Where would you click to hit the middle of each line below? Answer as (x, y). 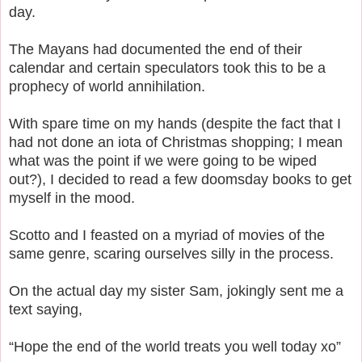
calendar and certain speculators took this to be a (167, 67)
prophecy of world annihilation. (109, 86)
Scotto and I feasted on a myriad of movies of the (167, 235)
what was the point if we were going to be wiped (163, 160)
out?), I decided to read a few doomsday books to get (180, 179)
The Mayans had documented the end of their (156, 49)
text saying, (46, 309)
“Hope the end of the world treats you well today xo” (175, 346)
